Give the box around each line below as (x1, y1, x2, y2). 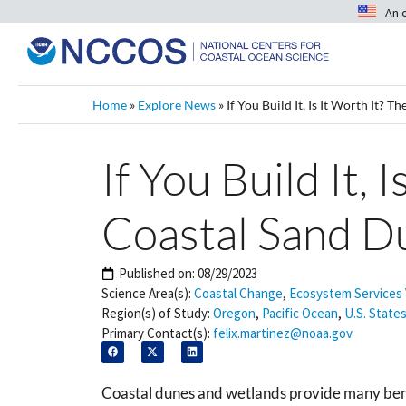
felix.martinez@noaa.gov (213, 324, 353, 342)
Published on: (119, 265, 198, 282)
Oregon (213, 304, 256, 322)
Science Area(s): (101, 285, 191, 302)
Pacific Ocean (262, 304, 338, 322)
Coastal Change (194, 285, 283, 302)
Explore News (138, 97, 216, 112)
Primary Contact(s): (101, 324, 210, 342)
